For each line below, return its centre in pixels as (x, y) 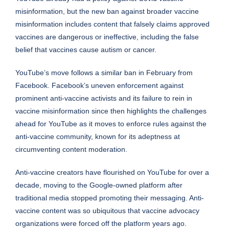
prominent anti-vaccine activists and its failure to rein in (104, 98)
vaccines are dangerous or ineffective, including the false (107, 37)
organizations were (47, 224)
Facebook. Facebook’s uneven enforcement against (99, 86)
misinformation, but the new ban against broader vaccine (107, 12)
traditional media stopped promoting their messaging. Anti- (110, 198)
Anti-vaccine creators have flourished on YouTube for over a (112, 173)
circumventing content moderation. (71, 150)
